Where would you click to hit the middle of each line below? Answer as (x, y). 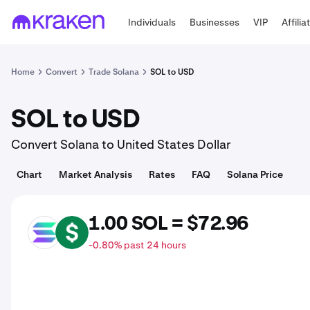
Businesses (215, 22)
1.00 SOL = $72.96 (168, 224)
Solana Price (255, 174)
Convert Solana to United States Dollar (121, 144)
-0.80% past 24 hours (137, 245)
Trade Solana (114, 72)
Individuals (152, 22)
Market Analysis (95, 174)
